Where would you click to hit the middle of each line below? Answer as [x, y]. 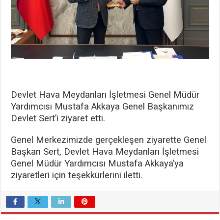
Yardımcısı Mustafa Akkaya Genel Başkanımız [103, 106]
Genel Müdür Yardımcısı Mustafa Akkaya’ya [97, 163]
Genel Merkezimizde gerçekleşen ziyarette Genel [109, 140]
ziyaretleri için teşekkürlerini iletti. [77, 175]
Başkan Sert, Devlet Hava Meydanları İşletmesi [105, 151]
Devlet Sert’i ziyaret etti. [58, 118]
